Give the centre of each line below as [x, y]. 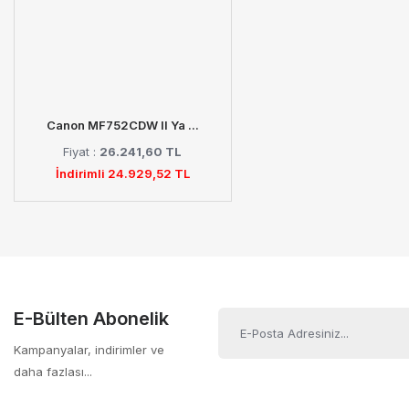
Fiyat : [82, 152]
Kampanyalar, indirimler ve [89, 350]
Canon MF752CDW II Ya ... [122, 125]
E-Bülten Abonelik [91, 319]
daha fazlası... [53, 372]
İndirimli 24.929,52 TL [122, 173]
